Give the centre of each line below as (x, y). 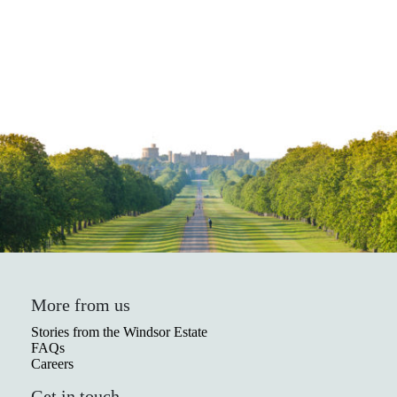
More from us (80, 305)
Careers (52, 364)
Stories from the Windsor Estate (119, 332)
